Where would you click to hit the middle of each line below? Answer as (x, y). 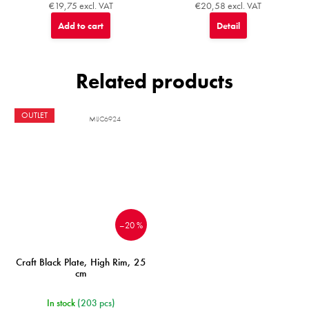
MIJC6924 (105, 119)
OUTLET (34, 115)
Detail (228, 26)
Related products (154, 81)
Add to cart (81, 26)
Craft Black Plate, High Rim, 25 (81, 262)
